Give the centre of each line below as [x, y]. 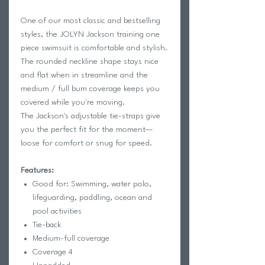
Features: [37, 170]
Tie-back [48, 224]
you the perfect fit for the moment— [87, 129]
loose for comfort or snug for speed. [88, 143]
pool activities [57, 211]
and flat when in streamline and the [84, 75]
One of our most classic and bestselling [91, 20]
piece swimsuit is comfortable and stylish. [94, 48]
